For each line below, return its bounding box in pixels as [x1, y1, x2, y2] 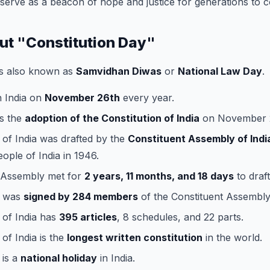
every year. [120, 91, 174, 104]
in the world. [202, 231, 262, 243]
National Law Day [178, 64, 262, 77]
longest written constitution [67, 231, 202, 243]
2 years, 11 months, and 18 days [84, 169, 234, 182]
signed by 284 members [24, 190, 138, 202]
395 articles [59, 210, 117, 223]
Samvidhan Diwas [76, 64, 162, 77]
